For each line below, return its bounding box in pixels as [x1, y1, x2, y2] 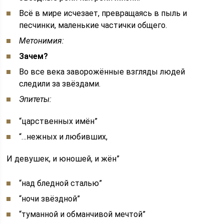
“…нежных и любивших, [19, 132, 108, 141]
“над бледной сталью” [19, 178, 102, 188]
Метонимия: [19, 36, 64, 45]
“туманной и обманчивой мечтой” [19, 209, 146, 219]
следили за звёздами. [19, 79, 101, 88]
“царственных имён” [19, 116, 98, 126]
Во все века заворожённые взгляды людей [19, 67, 185, 76]
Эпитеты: [19, 94, 52, 104]
